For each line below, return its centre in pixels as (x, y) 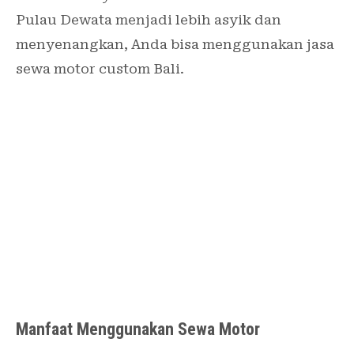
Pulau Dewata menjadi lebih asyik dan (149, 19)
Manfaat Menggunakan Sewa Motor (138, 329)
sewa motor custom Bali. (100, 68)
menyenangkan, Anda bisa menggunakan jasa (175, 44)
